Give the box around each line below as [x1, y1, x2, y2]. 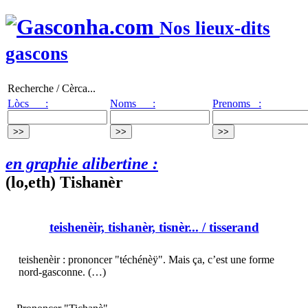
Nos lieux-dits [159, 18, 270, 39]
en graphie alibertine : [5, 154, 158, 173]
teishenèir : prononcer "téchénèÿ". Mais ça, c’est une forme [19, 254, 274, 266]
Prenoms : [212, 97, 261, 109]
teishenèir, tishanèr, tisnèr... [49, 220, 199, 235]
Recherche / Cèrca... [8, 82, 96, 94]
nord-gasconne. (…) [19, 266, 106, 278]
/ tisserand [198, 220, 259, 235]
